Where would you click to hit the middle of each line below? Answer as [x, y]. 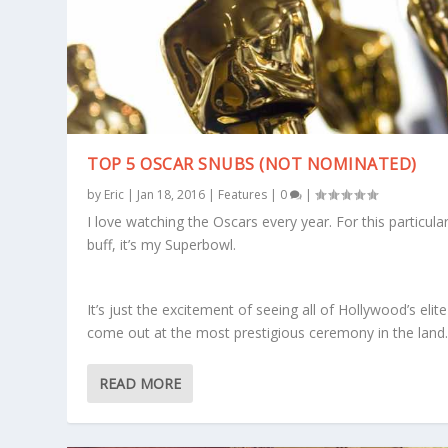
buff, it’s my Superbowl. [162, 244]
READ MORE [140, 383]
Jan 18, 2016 [171, 194]
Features [243, 194]
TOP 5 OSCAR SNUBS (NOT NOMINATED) [252, 163]
